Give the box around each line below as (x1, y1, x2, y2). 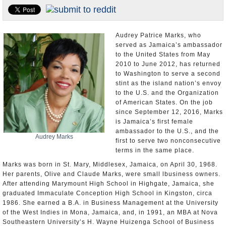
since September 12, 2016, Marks (116, 108, 223, 116)
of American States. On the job (116, 99, 213, 106)
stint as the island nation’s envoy (116, 80, 221, 87)
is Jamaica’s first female (116, 118, 193, 125)
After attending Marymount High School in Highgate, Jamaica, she (3, 180, 214, 187)
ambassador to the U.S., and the (116, 128, 219, 135)
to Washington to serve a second (116, 70, 220, 77)
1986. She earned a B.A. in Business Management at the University (3, 199, 218, 206)
